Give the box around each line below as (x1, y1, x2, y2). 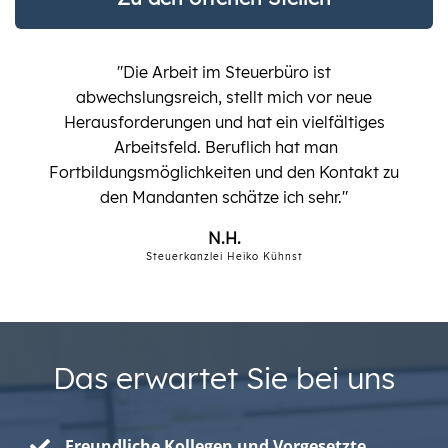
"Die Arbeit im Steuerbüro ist (117, 61, 331, 82)
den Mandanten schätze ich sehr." (100, 186, 348, 207)
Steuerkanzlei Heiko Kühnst (145, 249, 303, 263)
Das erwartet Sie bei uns (53, 358, 395, 397)
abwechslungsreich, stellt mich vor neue (76, 86, 372, 107)
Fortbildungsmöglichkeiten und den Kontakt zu (49, 161, 399, 182)
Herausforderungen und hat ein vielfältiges (63, 111, 385, 132)
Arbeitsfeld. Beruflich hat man (110, 136, 338, 157)
